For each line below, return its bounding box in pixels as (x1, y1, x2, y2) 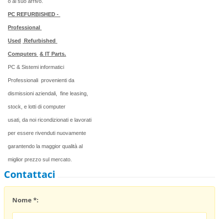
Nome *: (12, 196, 39, 205)
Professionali (8, 77, 40, 83)
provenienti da (40, 77, 76, 83)
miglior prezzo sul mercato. (8, 156, 72, 162)
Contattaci (4, 167, 56, 181)
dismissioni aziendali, (8, 90, 59, 96)
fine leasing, (59, 90, 90, 96)
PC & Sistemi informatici (8, 64, 66, 70)
